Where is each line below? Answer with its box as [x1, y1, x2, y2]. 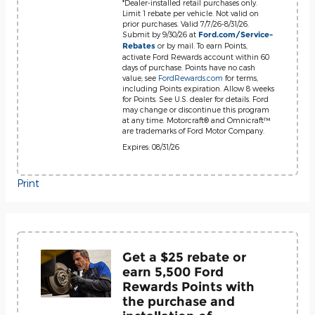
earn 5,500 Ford [122, 264, 224, 279]
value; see [122, 73, 158, 82]
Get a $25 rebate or [122, 250, 246, 264]
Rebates [122, 41, 155, 51]
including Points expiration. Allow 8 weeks [122, 84, 274, 93]
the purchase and [122, 294, 235, 309]
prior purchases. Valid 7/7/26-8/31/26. [122, 19, 249, 28]
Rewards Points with [122, 279, 255, 294]
